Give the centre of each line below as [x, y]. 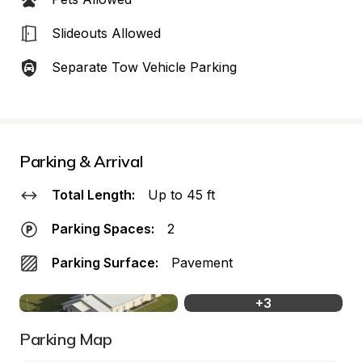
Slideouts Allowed [106, 33]
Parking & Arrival [82, 161]
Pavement [202, 263]
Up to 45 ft [181, 195]
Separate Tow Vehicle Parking [144, 67]
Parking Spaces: [103, 229]
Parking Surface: [105, 263]
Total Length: [93, 195]
